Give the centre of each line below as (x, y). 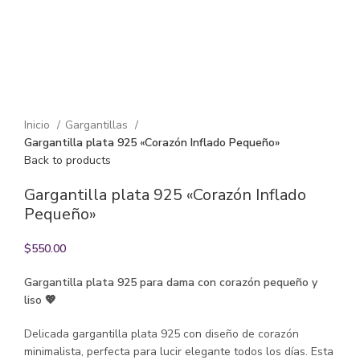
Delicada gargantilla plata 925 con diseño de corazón (162, 333)
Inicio (39, 125)
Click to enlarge (64, 72)
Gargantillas (98, 125)
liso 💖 (40, 300)
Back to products (67, 160)
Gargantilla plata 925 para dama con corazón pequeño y (171, 282)
